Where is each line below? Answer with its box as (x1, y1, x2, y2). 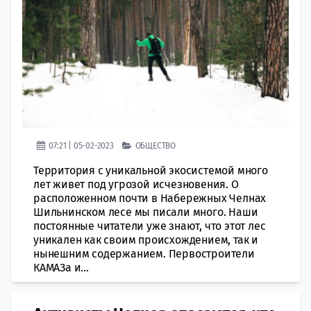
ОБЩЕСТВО (135, 140, 176, 151)
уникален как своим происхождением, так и (33, 233, 258, 246)
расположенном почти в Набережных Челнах (33, 192, 267, 205)
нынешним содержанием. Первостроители (33, 247, 255, 260)
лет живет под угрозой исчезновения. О (33, 178, 239, 191)
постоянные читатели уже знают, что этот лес (33, 219, 266, 233)
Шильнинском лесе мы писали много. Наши (33, 205, 258, 219)
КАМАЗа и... (33, 261, 89, 274)
